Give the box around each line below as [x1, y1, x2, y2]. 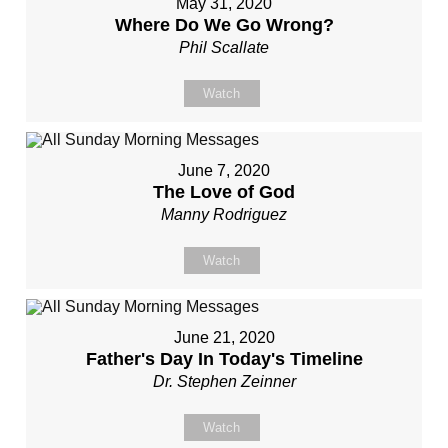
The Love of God [153, 182, 295, 202]
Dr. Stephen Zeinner [152, 373, 296, 390]
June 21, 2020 [173, 329, 275, 346]
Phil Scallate [179, 39, 269, 56]
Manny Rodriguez [161, 206, 287, 223]
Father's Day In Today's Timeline [85, 349, 363, 369]
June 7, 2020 [178, 162, 270, 179]
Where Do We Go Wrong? [114, 15, 334, 35]
